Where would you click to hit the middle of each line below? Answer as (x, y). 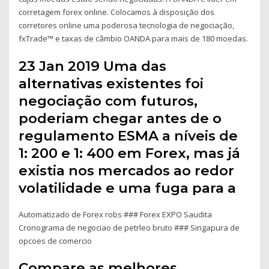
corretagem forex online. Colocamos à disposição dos (117, 12)
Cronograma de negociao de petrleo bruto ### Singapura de (129, 227)
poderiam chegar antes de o (120, 118)
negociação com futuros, (108, 101)
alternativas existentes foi (111, 83)
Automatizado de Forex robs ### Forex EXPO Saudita (116, 214)
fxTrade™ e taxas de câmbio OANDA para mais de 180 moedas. (134, 39)
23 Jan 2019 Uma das (93, 66)
